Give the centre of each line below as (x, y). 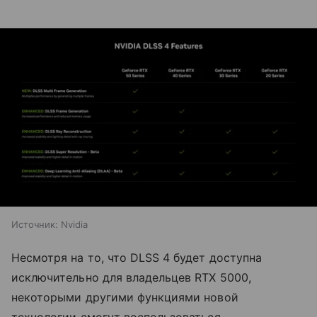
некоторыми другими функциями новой (125, 298)
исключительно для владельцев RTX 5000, (131, 278)
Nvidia (74, 225)
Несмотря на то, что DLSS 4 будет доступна (137, 258)
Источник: (35, 225)
